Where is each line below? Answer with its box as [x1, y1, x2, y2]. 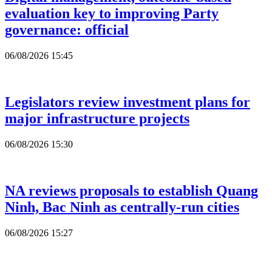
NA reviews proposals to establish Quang [5, 182, 258, 199]
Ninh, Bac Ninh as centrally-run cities [5, 199, 239, 215]
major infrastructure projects [5, 110, 189, 126]
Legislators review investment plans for [5, 93, 250, 110]
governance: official [5, 22, 129, 38]
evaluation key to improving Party [5, 5, 219, 21]
